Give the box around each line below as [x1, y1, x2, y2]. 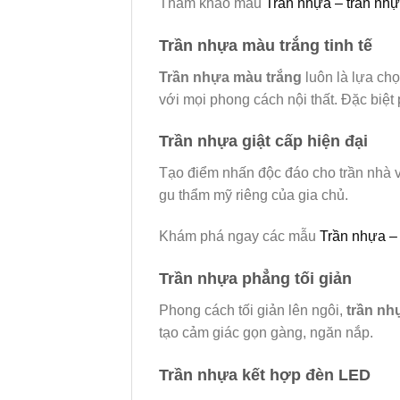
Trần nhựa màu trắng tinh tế [159, 36, 372, 54]
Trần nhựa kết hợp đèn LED [159, 365, 371, 384]
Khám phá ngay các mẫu [159, 229, 320, 245]
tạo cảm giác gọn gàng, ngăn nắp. [159, 325, 373, 341]
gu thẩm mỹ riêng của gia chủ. [159, 187, 348, 204]
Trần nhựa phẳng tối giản [159, 270, 352, 288]
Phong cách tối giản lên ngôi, [159, 303, 346, 319]
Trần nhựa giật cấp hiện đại [159, 132, 368, 151]
